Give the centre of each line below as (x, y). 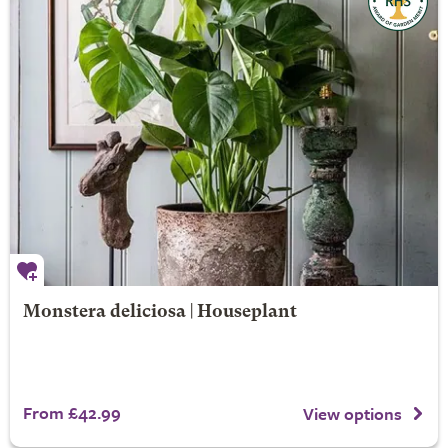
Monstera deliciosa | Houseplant (159, 312)
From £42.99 (71, 412)
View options (352, 414)
